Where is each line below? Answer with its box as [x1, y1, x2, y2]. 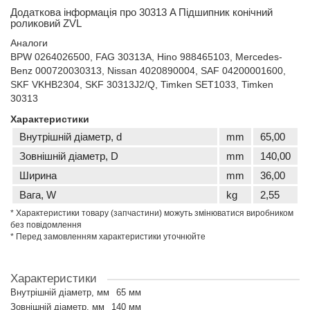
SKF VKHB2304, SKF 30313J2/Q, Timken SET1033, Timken [10, 79, 273, 90]
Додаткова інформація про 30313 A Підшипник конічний [10, 6, 273, 18]
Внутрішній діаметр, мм [10, 287, 109, 298]
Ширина [19, 170, 57, 181]
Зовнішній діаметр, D [19, 150, 118, 162]
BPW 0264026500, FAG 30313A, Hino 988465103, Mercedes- [10, 51, 282, 62]
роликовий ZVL [10, 17, 82, 29]
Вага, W [19, 189, 56, 201]
